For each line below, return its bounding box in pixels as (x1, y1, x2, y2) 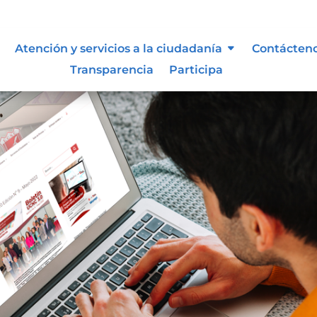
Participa (168, 62, 223, 76)
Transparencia (69, 62, 154, 76)
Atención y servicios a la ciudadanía (14, 41, 222, 55)
